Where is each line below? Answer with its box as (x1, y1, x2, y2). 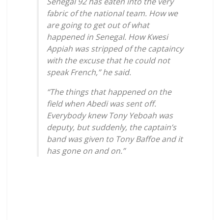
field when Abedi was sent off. (47, 98, 156, 109)
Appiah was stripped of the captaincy (47, 43, 183, 54)
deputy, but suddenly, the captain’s (47, 121, 176, 133)
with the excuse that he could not (47, 55, 170, 66)
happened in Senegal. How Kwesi (47, 31, 168, 42)
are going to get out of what (47, 19, 149, 30)
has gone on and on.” (47, 145, 125, 156)
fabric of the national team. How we (47, 7, 178, 19)
